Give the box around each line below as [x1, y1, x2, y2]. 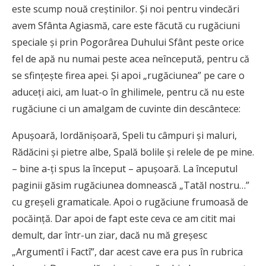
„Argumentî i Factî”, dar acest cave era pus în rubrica [12, 245, 243, 259]
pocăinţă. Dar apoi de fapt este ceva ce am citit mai [12, 212, 235, 226]
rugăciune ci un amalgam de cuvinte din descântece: [12, 102, 240, 116]
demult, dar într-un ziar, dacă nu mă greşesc [12, 229, 207, 242]
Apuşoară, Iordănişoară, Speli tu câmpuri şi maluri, [12, 129, 237, 142]
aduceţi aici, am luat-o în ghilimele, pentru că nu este [12, 85, 245, 99]
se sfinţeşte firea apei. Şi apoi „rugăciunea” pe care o [12, 69, 245, 83]
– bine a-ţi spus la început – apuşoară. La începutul [12, 162, 237, 176]
